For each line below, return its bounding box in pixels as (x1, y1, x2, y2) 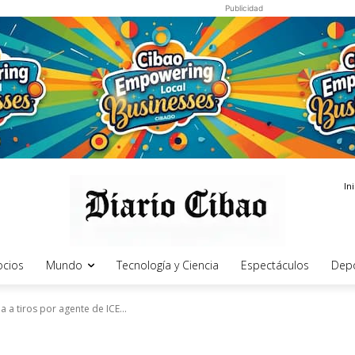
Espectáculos (241, 258, 309, 273)
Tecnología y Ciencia (116, 258, 219, 273)
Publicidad (224, 3, 263, 13)
